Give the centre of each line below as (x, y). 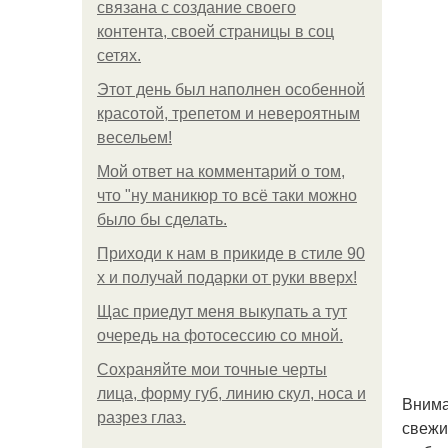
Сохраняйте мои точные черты (212, 369)
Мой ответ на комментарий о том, (221, 171)
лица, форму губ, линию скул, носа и (231, 393)
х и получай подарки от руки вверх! (227, 277)
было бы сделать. (162, 219)
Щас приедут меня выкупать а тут (222, 311)
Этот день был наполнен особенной (231, 89)
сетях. (119, 55)
